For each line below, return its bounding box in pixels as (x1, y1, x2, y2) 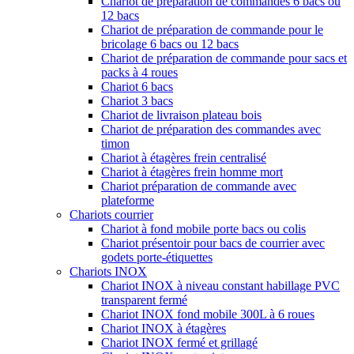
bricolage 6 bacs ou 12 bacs (101, 37, 239, 51)
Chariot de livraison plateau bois (101, 108, 262, 122)
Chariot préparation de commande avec (101, 179, 296, 193)
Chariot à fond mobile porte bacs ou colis (101, 222, 306, 235)
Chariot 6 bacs (101, 80, 173, 93)
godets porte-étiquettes (101, 250, 213, 264)
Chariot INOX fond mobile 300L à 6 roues (101, 307, 314, 321)
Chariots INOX (70, 265, 147, 278)
